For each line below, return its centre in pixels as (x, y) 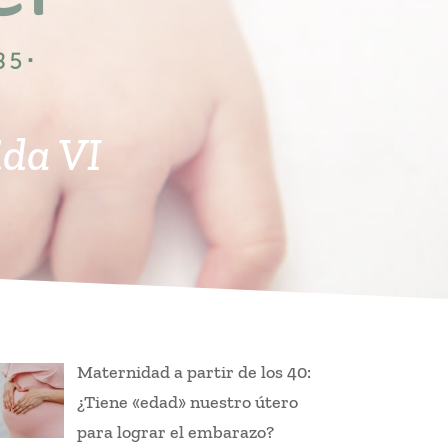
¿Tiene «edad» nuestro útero (188, 402)
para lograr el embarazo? (176, 432)
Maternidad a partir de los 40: (194, 372)
